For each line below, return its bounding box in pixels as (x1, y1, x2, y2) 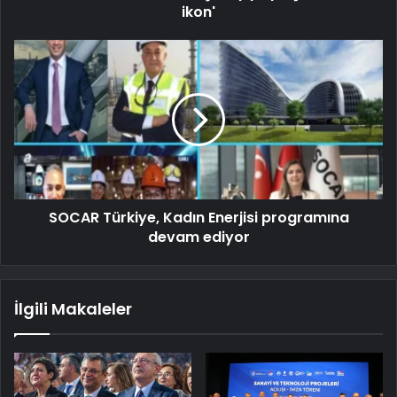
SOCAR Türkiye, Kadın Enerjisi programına (48, 206, 349, 228)
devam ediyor (147, 226, 250, 247)
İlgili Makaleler (14, 297, 132, 320)
